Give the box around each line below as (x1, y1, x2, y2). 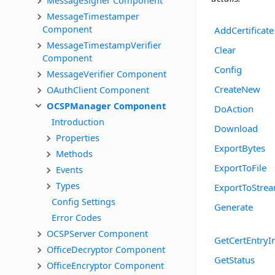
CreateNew (214, 82, 260, 95)
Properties (56, 131, 99, 144)
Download (214, 122, 258, 134)
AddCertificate (214, 23, 274, 36)
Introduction (52, 115, 104, 128)
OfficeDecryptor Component (47, 242, 165, 255)
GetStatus (214, 253, 255, 266)
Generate (214, 200, 253, 213)
